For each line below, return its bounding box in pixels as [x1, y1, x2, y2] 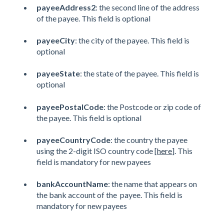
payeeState [36, 68, 80, 78]
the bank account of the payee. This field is [36, 190, 182, 200]
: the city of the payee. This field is [75, 35, 189, 45]
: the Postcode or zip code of [103, 101, 201, 111]
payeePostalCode [36, 101, 103, 111]
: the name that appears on [108, 179, 197, 189]
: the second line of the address [95, 2, 199, 12]
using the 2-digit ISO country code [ [36, 146, 157, 156]
